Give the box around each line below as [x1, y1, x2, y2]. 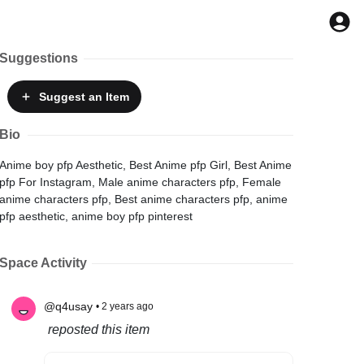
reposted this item [47, 323, 149, 336]
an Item [84, 90, 129, 103]
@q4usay [43, 299, 93, 313]
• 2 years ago [95, 301, 154, 312]
